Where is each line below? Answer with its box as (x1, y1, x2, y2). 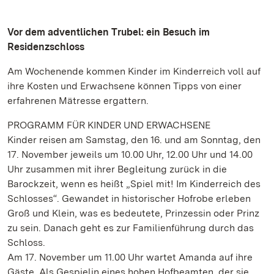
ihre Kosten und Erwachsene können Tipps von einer (7, 80, 242, 92)
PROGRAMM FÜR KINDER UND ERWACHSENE (7, 119, 210, 131)
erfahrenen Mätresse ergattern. (7, 95, 149, 106)
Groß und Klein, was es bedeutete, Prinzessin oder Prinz (7, 207, 259, 219)
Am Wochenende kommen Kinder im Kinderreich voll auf (7, 65, 261, 77)
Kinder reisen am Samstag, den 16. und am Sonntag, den (7, 134, 261, 146)
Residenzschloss (7, 41, 84, 53)
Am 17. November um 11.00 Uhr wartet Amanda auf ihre (7, 251, 253, 263)
